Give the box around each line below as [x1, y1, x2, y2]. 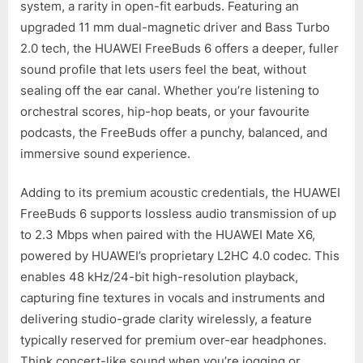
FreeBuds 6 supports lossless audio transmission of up [20, 206, 336, 222]
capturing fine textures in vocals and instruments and [20, 290, 325, 306]
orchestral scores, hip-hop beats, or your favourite [20, 103, 310, 119]
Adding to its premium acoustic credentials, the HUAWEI [20, 185, 340, 201]
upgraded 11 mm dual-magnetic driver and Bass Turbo [20, 19, 330, 35]
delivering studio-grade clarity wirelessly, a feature [20, 311, 312, 327]
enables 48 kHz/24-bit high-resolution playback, [20, 269, 298, 285]
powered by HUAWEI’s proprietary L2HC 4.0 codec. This [20, 248, 340, 264]
